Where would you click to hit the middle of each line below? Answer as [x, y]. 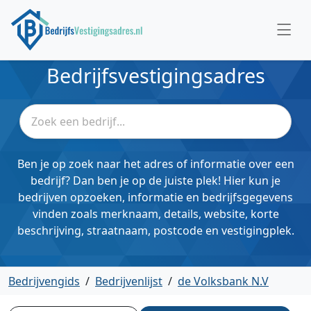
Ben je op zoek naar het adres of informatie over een [155, 164]
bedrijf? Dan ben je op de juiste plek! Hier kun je [155, 180]
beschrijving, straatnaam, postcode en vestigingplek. [155, 230]
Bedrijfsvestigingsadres [155, 75]
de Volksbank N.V [223, 281]
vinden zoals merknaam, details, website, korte [155, 214]
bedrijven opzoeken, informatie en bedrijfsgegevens [155, 197]
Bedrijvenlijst [129, 281]
